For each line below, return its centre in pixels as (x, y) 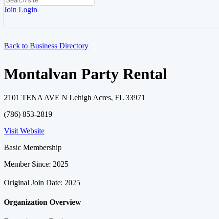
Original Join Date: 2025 (42, 183)
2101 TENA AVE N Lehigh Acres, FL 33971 (75, 98)
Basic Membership (33, 148)
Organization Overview (43, 202)
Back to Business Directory (46, 46)
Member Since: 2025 (36, 164)
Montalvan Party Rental (86, 74)
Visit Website (24, 131)
